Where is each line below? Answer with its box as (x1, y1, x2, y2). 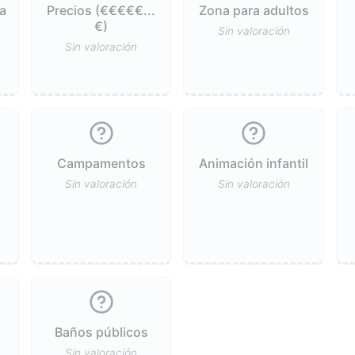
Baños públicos (54, 323, 148, 340)
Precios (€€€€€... (47, 2, 156, 18)
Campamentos (56, 155, 146, 171)
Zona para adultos (198, 2, 309, 18)
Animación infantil (199, 155, 309, 171)
